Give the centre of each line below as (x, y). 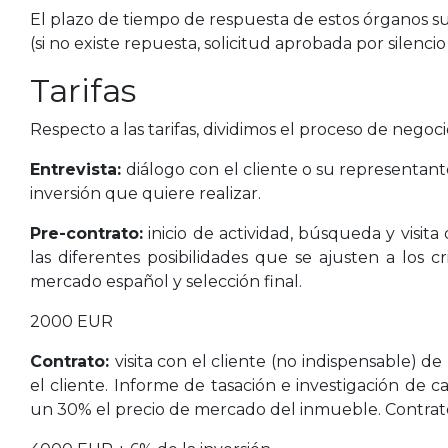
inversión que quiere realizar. (145, 193)
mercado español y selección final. (166, 281)
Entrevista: (78, 169)
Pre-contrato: (86, 233)
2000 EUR (71, 321)
